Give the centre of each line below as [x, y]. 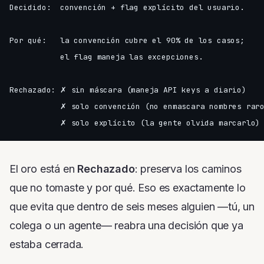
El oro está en [44, 169]
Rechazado [106, 169]
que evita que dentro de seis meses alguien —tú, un [132, 207]
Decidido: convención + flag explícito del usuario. [127, 8]
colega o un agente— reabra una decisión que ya [126, 226]
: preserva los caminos [188, 169]
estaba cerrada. [47, 245]
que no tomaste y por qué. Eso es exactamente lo [128, 188]
